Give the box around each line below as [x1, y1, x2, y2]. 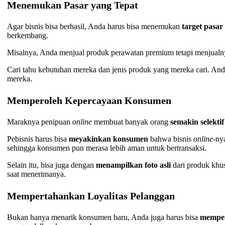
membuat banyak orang [92, 118, 171, 127]
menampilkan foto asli [96, 161, 173, 170]
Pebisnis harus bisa [7, 135, 69, 144]
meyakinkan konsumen [69, 135, 149, 144]
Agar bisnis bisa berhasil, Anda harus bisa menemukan [7, 22, 182, 31]
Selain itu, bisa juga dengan [7, 161, 96, 170]
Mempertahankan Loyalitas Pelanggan [7, 190, 175, 202]
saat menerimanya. [7, 170, 66, 179]
